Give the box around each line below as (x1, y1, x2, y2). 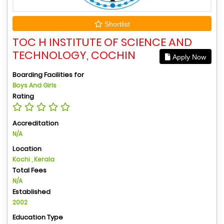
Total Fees (12, 165, 46, 175)
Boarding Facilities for (12, 69, 84, 79)
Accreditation (12, 118, 58, 128)
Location (12, 143, 41, 153)
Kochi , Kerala (12, 154, 54, 163)
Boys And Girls (12, 80, 56, 89)
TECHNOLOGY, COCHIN (12, 47, 135, 63)
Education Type (12, 212, 63, 222)
